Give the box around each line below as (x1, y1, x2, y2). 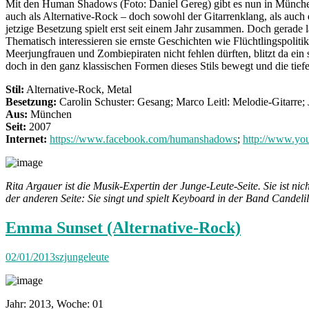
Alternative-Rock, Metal (24, 83, 132, 96)
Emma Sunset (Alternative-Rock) (6, 219, 241, 237)
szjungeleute (55, 251, 109, 263)
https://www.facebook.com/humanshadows (50, 133, 237, 146)
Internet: (6, 133, 47, 146)
